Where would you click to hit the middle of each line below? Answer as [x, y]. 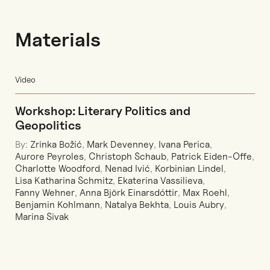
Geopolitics [48, 125]
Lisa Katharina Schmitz [64, 181]
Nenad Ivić [127, 168]
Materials [58, 39]
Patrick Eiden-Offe [212, 156]
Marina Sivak [42, 217]
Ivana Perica [184, 144]
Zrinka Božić [56, 144]
